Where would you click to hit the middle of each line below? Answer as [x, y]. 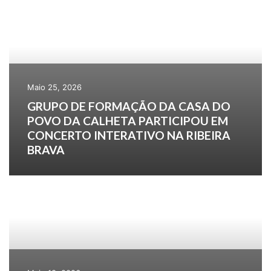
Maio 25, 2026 [54, 87]
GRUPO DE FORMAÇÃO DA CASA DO [129, 106]
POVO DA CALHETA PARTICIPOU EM [128, 121]
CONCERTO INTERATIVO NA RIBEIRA [129, 135]
